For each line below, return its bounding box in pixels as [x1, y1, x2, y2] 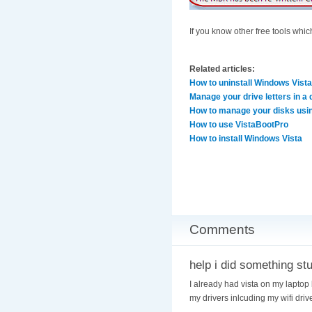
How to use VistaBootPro [189, 120, 288, 130]
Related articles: [189, 64, 255, 75]
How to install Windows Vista [189, 134, 302, 144]
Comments [189, 222, 255, 237]
